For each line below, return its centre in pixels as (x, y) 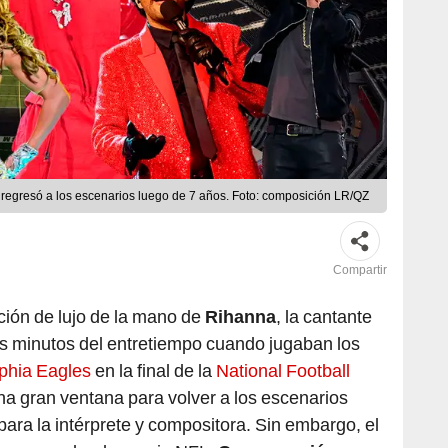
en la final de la (153, 371)
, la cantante (324, 317)
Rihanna (240, 317)
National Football (283, 371)
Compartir (360, 270)
